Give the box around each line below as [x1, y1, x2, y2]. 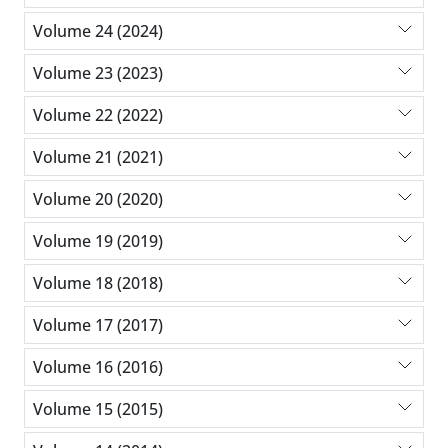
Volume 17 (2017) [33, 313, 163, 336]
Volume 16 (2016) [33, 355, 163, 378]
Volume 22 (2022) [33, 103, 163, 126]
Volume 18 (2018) [33, 271, 163, 294]
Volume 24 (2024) [33, 19, 163, 42]
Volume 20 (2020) [33, 187, 163, 210]
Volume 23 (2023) [33, 61, 163, 84]
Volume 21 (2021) [33, 145, 163, 168]
